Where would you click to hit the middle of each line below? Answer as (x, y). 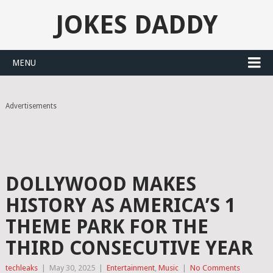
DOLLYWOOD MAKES (101, 184)
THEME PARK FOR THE (107, 227)
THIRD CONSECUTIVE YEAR (129, 248)
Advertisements (31, 106)
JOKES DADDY (136, 25)
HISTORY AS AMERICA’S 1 (120, 205)
